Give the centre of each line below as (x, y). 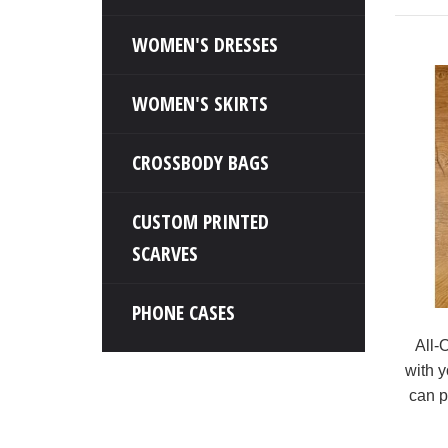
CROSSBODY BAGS (200, 162)
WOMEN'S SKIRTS (200, 103)
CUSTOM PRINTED (200, 221)
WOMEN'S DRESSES (205, 44)
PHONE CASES (183, 312)
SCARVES (165, 253)
